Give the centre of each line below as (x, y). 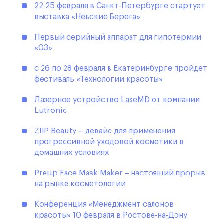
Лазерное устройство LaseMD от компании (117, 100)
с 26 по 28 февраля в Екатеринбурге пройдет (121, 69)
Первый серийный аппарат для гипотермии (118, 37)
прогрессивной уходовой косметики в (109, 142)
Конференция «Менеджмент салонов (104, 205)
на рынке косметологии (80, 184)
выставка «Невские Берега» (87, 17)
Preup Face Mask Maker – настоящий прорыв (120, 173)
